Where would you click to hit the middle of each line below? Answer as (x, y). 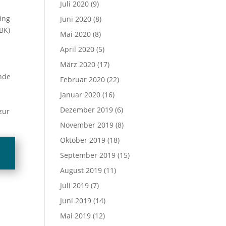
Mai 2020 (76, 34)
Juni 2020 (76, 19)
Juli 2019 (75, 185)
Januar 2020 (80, 95)
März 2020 (78, 64)
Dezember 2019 (87, 110)
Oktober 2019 (83, 140)
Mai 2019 (76, 216)
